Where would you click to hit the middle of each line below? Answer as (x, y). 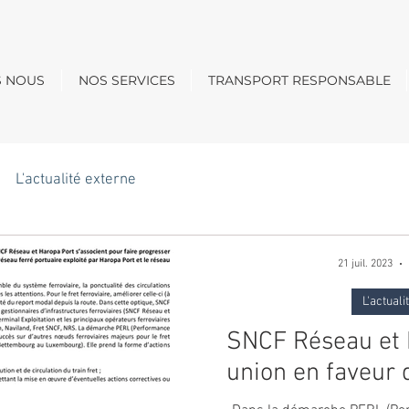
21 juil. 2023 (365, 264)
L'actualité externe (76, 179)
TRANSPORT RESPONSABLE (299, 80)
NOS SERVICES (126, 80)
